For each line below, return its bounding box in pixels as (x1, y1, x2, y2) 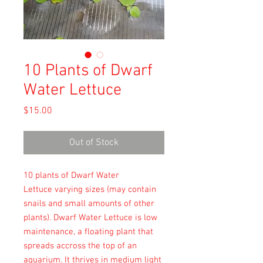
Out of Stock (69, 136, 119, 149)
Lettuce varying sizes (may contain (23, 184, 156, 195)
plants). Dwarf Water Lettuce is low (23, 212, 157, 223)
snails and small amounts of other (23, 198, 154, 209)
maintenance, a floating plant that (23, 226, 153, 237)
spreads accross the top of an (23, 240, 137, 251)
